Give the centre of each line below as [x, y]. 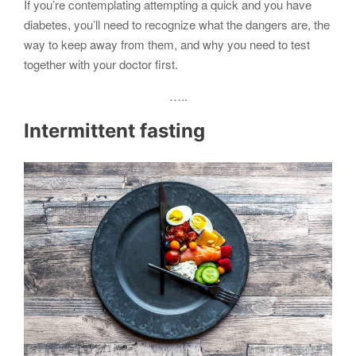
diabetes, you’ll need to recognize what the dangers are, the [177, 24]
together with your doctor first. [101, 64]
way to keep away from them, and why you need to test [167, 44]
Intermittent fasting [114, 131]
